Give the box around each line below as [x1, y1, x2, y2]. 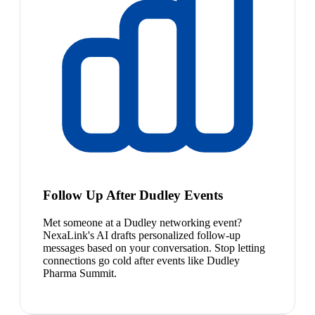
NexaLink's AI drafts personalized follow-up [43, 229, 240, 241]
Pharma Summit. [43, 266, 117, 279]
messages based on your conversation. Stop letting [43, 241, 265, 254]
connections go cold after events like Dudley [43, 254, 240, 266]
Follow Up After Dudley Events [43, 187, 223, 202]
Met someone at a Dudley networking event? [43, 216, 242, 229]
